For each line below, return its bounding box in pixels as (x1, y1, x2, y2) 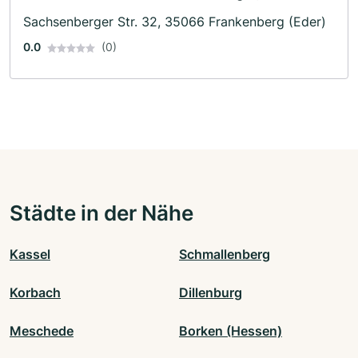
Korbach (10, 284, 61, 300)
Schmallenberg (179, 245, 270, 262)
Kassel (10, 245, 50, 262)
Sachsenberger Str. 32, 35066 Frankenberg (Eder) (23, 13, 326, 30)
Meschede (10, 322, 74, 339)
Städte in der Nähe (10, 199, 193, 225)
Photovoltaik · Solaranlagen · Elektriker (23, 3, 224, 18)
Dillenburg (179, 284, 242, 300)
